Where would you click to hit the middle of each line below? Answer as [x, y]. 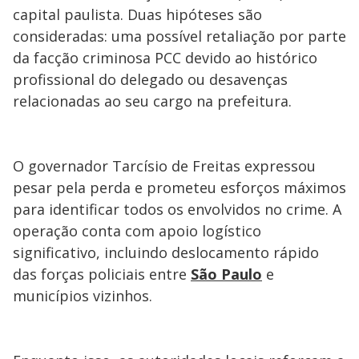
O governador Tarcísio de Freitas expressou [164, 166]
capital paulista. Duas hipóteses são [137, 14]
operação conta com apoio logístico [137, 231]
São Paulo [226, 274]
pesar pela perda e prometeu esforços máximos [179, 188]
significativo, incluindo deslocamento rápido [166, 252]
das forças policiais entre [102, 274]
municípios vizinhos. [83, 296]
